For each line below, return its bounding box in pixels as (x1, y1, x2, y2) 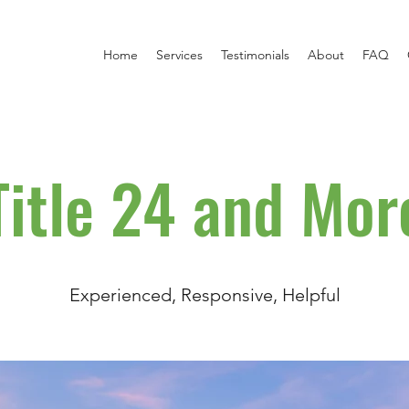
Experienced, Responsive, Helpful (68, 284, 341, 306)
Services (156, 47, 203, 63)
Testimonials (221, 47, 289, 63)
